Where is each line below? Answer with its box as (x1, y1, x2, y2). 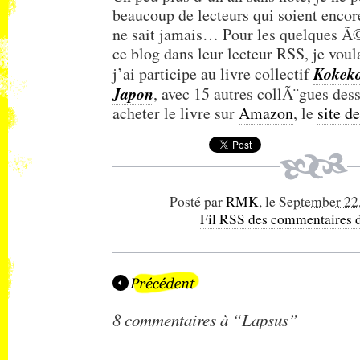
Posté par (170, 192, 226, 211)
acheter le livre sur (112, 102, 239, 124)
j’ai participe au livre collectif (112, 63, 313, 84)
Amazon (239, 102, 293, 124)
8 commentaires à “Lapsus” (112, 309, 298, 331)
